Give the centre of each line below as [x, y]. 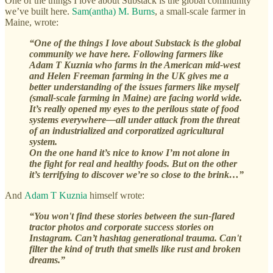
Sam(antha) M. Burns [113, 11]
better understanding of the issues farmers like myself [134, 87]
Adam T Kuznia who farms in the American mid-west [135, 65]
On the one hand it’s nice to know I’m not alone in [129, 152]
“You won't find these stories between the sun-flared [132, 216]
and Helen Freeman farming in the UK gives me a [129, 76]
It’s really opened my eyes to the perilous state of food [134, 108]
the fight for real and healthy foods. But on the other [133, 163]
